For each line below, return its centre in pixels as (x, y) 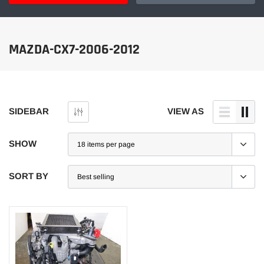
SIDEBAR (29, 111)
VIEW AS (186, 111)
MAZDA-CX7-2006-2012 (74, 50)
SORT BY (29, 176)
